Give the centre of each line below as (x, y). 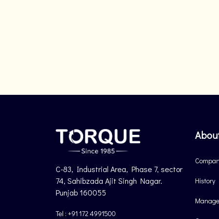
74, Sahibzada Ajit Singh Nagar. (109, 181)
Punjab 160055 (81, 192)
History (205, 181)
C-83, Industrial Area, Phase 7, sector (119, 169)
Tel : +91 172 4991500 (86, 213)
